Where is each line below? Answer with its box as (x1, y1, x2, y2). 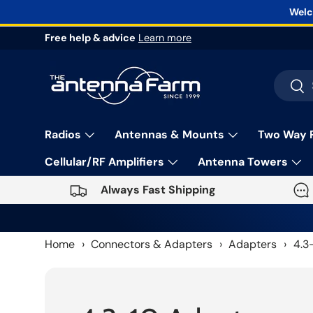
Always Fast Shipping (100, 182, 216, 198)
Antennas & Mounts (115, 127, 224, 143)
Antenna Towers (198, 154, 288, 170)
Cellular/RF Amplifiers (45, 154, 164, 170)
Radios (45, 127, 81, 143)
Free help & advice (45, 31, 136, 45)
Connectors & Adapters (91, 236, 213, 252)
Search (273, 71, 307, 84)
